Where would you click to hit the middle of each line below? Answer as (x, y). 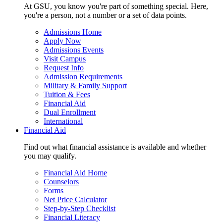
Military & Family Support (85, 86)
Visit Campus (65, 59)
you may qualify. (50, 156)
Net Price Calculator (75, 200)
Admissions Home (73, 32)
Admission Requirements (83, 77)
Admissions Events (74, 50)
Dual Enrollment (70, 112)
